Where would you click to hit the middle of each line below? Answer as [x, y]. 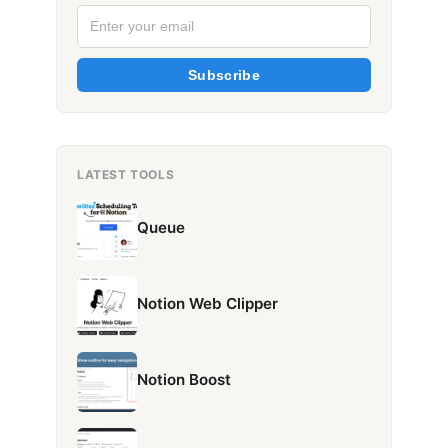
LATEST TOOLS [126, 175]
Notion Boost [184, 379]
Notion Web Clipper [207, 303]
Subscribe [224, 75]
